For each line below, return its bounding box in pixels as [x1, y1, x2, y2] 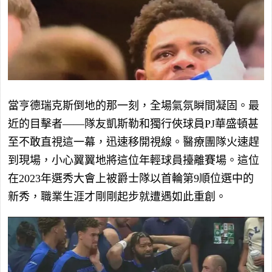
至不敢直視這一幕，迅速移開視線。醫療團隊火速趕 [8, 135, 259, 148]
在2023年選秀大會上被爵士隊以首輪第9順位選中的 [8, 172, 254, 185]
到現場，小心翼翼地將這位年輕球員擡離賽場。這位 [8, 154, 259, 166]
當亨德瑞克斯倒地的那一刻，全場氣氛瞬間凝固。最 [8, 99, 259, 112]
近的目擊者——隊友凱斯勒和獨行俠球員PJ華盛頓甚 [8, 117, 259, 130]
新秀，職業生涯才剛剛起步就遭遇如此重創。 [8, 190, 226, 203]
